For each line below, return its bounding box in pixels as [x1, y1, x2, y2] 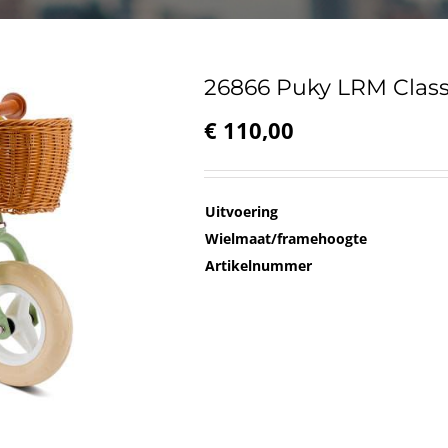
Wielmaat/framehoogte [205, 229, 367, 248]
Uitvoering [205, 202, 278, 221]
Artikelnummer [205, 256, 312, 275]
